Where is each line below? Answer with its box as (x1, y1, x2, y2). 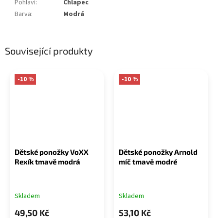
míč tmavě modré (119, 157, 177, 166)
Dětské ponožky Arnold (119, 147, 198, 156)
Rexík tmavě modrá (15, 157, 80, 166)
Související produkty (5, 45, 93, 57)
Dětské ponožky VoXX (15, 147, 89, 156)
